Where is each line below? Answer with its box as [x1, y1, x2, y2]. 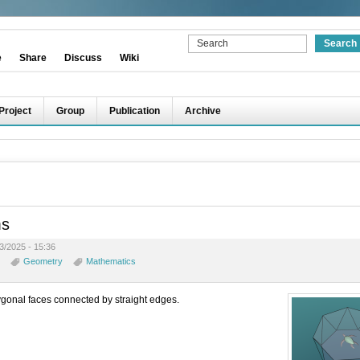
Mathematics [86, 256, 136, 266]
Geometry [23, 256, 63, 266]
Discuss [64, 52, 102, 63]
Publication [109, 105, 160, 117]
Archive [185, 105, 221, 117]
